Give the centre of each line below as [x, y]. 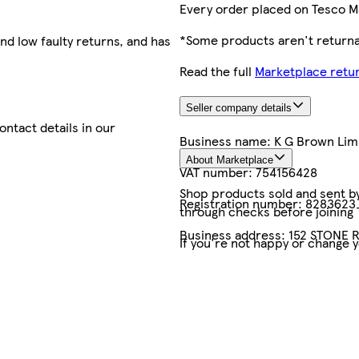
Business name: [227, 141]
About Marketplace [230, 159]
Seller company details [239, 108]
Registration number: [242, 204]
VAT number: [218, 172]
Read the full [216, 71]
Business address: [234, 235]
